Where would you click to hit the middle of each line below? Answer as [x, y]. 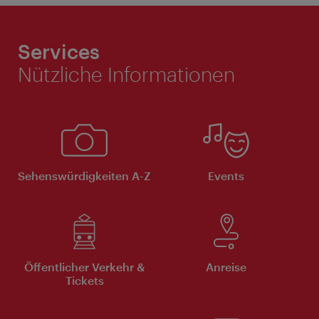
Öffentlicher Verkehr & [84, 266]
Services [59, 51]
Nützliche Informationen [126, 74]
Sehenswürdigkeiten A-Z [84, 175]
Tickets [84, 280]
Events [226, 175]
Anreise [226, 266]
